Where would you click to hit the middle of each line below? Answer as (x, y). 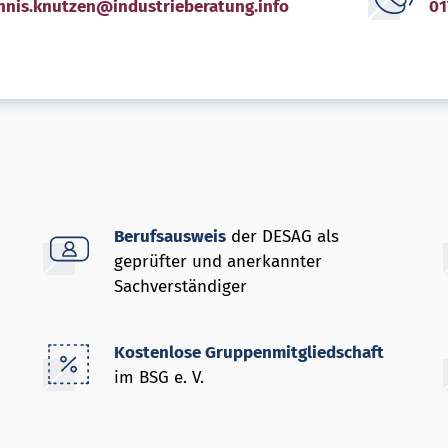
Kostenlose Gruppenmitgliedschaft (249, 352)
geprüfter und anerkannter (218, 262)
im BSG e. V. (159, 377)
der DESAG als (283, 237)
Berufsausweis (170, 237)
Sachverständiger (181, 287)
